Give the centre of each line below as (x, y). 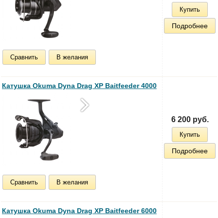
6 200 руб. (190, 119)
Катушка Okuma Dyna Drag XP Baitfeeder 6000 (79, 210)
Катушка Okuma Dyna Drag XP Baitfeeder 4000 (79, 85)
